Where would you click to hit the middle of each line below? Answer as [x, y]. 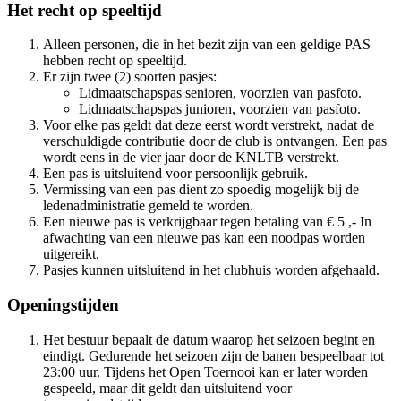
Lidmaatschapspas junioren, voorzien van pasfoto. [220, 109]
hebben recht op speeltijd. [115, 61]
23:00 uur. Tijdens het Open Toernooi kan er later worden [205, 371]
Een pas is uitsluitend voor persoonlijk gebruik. [175, 174]
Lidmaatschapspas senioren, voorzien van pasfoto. [220, 93]
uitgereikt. [71, 254]
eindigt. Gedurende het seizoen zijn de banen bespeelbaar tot [213, 355]
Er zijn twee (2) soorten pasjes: [130, 77]
